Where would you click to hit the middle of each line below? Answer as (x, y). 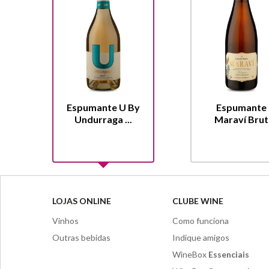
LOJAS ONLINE (82, 201)
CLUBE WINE (198, 201)
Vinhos (65, 221)
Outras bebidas (81, 238)
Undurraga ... (103, 119)
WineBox (190, 255)
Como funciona (201, 221)
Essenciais (229, 255)
